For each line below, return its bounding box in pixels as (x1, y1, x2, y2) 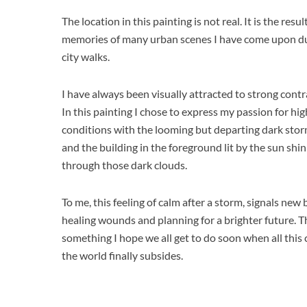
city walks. (62, 49, 110, 63)
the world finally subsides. (62, 248, 183, 262)
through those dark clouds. (62, 158, 187, 171)
